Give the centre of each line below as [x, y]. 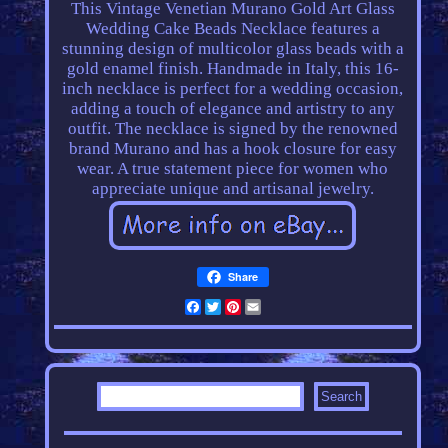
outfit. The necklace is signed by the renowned [232, 129]
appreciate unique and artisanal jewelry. [232, 189]
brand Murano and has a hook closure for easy [232, 149]
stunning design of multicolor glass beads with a [232, 49]
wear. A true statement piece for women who [233, 169]
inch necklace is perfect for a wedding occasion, [233, 89]
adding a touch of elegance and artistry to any [232, 109]
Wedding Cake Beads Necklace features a [232, 29]
